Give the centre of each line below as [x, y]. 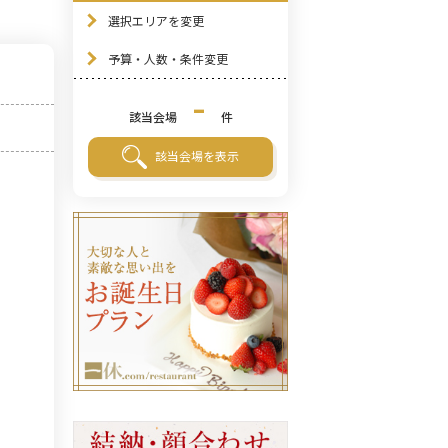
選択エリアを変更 [156, 20]
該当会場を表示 [197, 155]
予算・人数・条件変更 [168, 58]
